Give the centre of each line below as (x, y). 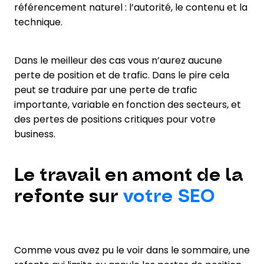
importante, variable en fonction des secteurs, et (128, 104)
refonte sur (68, 196)
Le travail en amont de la (129, 175)
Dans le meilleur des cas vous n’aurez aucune (118, 60)
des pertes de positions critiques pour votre (115, 119)
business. (35, 134)
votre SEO (169, 196)
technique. (38, 22)
